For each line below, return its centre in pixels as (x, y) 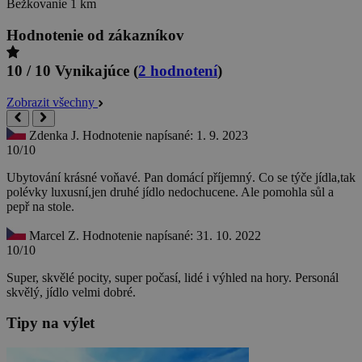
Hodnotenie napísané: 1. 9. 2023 (165, 135)
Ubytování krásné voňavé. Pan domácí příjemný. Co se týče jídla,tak (181, 177)
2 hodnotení (178, 70)
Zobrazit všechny (52, 102)
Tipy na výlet (51, 323)
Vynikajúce (92, 70)
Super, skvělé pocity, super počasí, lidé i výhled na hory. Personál (173, 277)
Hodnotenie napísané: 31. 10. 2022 (172, 235)
